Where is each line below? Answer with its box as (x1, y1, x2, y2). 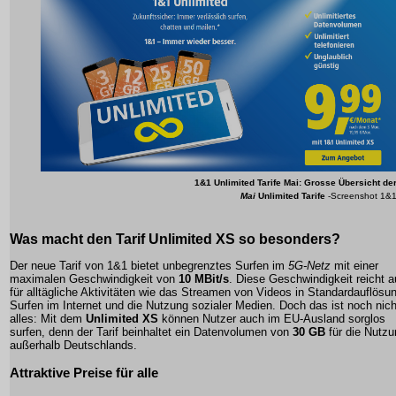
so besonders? (235, 232, 340, 247)
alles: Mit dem (10, 312, 86, 326)
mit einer (331, 259, 378, 273)
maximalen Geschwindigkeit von (10, 272, 179, 286)
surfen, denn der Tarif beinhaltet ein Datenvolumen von (10, 325, 293, 339)
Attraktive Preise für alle (10, 365, 158, 381)
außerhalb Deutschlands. (10, 339, 137, 353)
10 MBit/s (179, 272, 229, 286)
